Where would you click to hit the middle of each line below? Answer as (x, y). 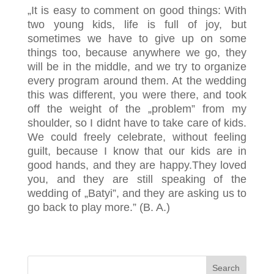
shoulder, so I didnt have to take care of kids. (137, 123)
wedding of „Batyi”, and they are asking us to (137, 194)
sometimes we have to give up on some (137, 39)
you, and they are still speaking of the (137, 180)
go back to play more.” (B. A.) (98, 208)
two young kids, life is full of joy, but (137, 25)
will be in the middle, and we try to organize (137, 67)
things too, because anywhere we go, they (137, 53)
